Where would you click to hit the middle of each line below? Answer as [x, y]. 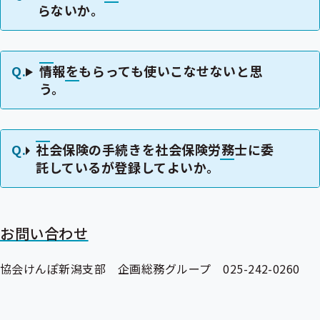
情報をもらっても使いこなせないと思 [151, 71]
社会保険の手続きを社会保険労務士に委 [155, 149]
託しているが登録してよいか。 [128, 167]
